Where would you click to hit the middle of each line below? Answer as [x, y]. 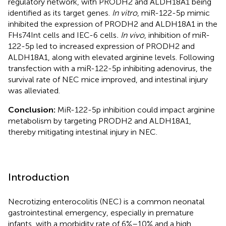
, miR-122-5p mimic [174, 13]
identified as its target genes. [60, 13]
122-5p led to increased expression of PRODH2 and [101, 46]
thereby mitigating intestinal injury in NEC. [83, 132]
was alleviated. [34, 90]
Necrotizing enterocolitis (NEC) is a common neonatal [106, 201]
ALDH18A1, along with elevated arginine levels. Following [111, 57]
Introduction [39, 177]
